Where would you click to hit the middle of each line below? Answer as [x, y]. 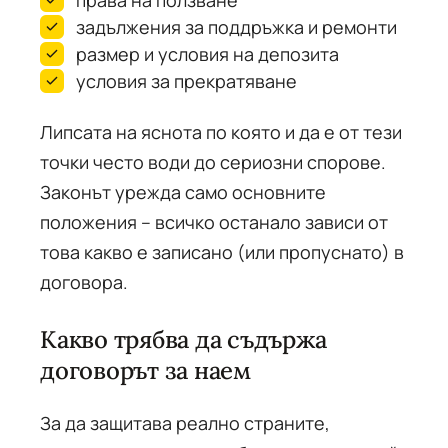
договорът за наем [145, 370]
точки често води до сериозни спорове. [213, 162]
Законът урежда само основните [183, 192]
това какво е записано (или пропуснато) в [222, 252]
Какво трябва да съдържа [183, 339]
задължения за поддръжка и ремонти [236, 27]
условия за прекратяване [186, 81]
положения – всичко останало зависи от [214, 222]
